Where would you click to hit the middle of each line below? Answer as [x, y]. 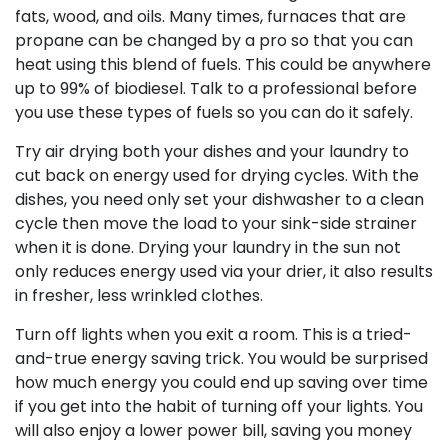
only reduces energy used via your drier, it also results [224, 271]
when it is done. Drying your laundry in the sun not [208, 247]
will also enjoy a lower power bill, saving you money [213, 430]
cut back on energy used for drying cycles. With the [217, 175]
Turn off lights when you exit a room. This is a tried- [213, 334]
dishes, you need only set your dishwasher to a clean [219, 199]
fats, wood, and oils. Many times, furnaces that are [210, 16]
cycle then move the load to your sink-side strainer [216, 223]
